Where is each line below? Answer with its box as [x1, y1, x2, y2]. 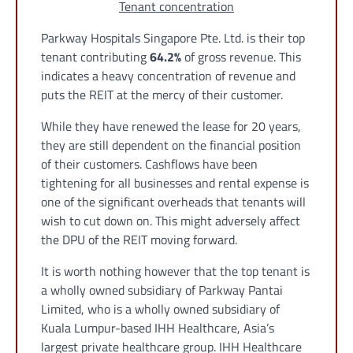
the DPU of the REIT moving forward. [41, 230, 237, 250]
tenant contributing [41, 47, 150, 67]
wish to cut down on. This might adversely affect [41, 211, 300, 231]
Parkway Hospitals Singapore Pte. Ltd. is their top [41, 28, 305, 48]
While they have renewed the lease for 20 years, [41, 117, 301, 136]
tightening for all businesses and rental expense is [41, 173, 309, 193]
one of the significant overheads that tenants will [41, 192, 306, 212]
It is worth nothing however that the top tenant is [41, 262, 310, 281]
